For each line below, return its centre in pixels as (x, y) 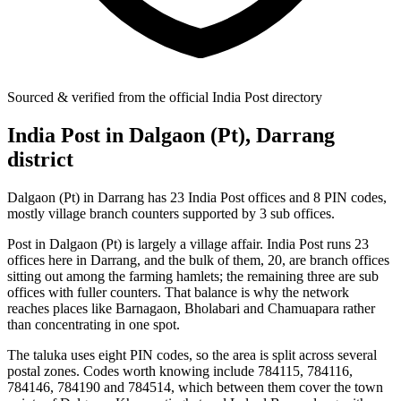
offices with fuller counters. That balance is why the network (178, 292)
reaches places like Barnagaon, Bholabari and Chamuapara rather (191, 308)
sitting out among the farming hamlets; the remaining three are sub (193, 276)
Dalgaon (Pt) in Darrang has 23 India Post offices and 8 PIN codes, (197, 197)
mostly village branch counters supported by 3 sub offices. (171, 213)
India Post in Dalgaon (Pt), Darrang (171, 135)
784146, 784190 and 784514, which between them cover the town (195, 387)
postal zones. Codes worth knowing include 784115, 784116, (180, 371)
